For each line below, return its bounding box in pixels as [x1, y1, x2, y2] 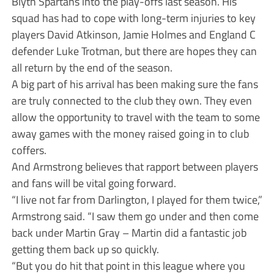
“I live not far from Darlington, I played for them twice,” [11, 191, 262, 209]
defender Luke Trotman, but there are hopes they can [11, 42, 257, 60]
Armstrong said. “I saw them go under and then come [11, 207, 259, 225]
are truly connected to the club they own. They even [11, 92, 252, 109]
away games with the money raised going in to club [11, 125, 249, 143]
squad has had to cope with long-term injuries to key [11, 9, 256, 27]
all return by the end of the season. [11, 59, 172, 76]
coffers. [11, 141, 46, 159]
